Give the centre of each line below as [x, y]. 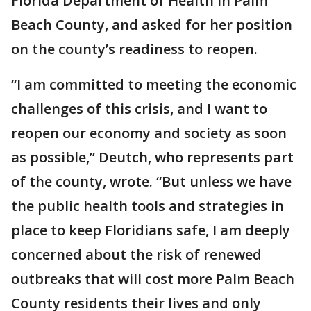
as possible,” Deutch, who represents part [152, 157]
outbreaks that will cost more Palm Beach [153, 279]
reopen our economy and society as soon [149, 133]
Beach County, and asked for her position [152, 25]
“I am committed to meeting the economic [154, 84]
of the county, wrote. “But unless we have [151, 182]
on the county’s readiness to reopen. [134, 49]
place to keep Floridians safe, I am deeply [151, 230]
